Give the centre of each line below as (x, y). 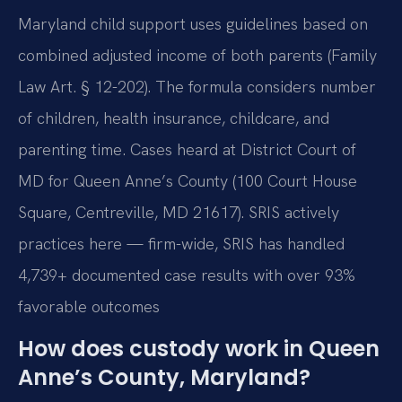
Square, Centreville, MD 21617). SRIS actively (179, 212)
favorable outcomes (89, 306)
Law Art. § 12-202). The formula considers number (197, 86)
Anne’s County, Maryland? (164, 378)
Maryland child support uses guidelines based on (193, 23)
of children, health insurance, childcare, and (174, 118)
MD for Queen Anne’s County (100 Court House (188, 180)
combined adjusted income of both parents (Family (197, 55)
